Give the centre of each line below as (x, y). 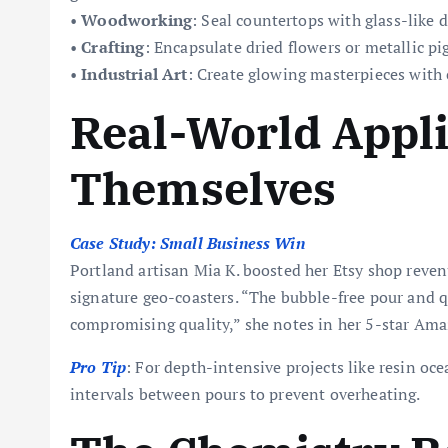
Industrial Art (134, 74)
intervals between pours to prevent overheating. (245, 394)
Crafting (113, 47)
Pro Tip (98, 367)
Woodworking (137, 20)
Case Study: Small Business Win (187, 243)
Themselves (203, 188)
